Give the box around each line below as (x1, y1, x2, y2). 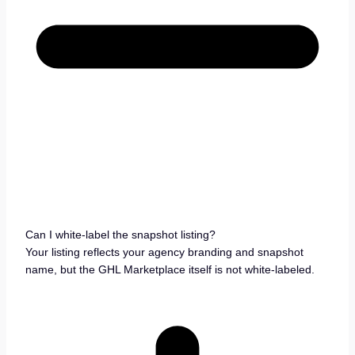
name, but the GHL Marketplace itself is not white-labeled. (25, 262, 315, 276)
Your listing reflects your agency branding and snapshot (25, 245, 303, 258)
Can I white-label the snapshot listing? (25, 227, 216, 241)
